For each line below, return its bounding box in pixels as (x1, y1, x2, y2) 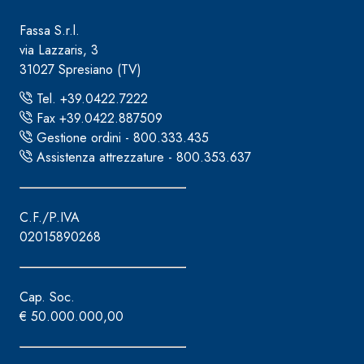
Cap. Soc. (19, 287, 75, 306)
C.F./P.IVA (19, 207, 80, 227)
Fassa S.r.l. (19, 20, 80, 40)
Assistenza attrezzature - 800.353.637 (32, 147, 251, 167)
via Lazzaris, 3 (19, 40, 98, 59)
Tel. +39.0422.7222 (32, 89, 148, 108)
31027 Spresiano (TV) (19, 59, 141, 79)
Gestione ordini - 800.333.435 (32, 128, 209, 147)
